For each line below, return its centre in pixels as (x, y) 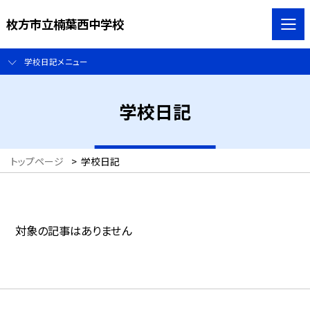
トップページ (37, 162)
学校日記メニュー (56, 62)
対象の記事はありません (74, 231)
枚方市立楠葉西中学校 (65, 24)
